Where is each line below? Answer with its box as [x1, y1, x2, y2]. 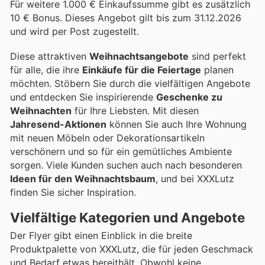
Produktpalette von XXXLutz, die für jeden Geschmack [10, 243, 253, 255]
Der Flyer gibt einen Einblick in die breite [10, 229, 192, 241]
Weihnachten [10, 104, 72, 117]
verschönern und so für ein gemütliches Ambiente [10, 145, 232, 157]
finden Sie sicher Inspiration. [10, 186, 136, 198]
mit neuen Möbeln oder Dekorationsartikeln [10, 131, 205, 144]
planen [201, 63, 234, 76]
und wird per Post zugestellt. [10, 25, 139, 37]
